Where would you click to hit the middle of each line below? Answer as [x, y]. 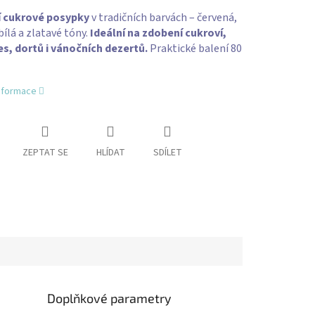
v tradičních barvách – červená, [163, 18]
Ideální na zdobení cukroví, [158, 33]
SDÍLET [167, 153]
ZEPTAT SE [45, 153]
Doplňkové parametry [110, 298]
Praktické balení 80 [194, 49]
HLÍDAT [110, 153]
